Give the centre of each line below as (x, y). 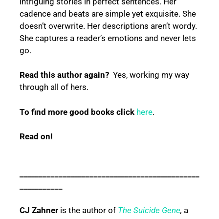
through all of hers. (54, 87)
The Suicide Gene (149, 210)
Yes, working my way (151, 75)
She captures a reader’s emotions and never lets (108, 38)
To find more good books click (78, 112)
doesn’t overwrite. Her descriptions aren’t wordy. (108, 26)
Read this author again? (66, 75)
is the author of (88, 210)
